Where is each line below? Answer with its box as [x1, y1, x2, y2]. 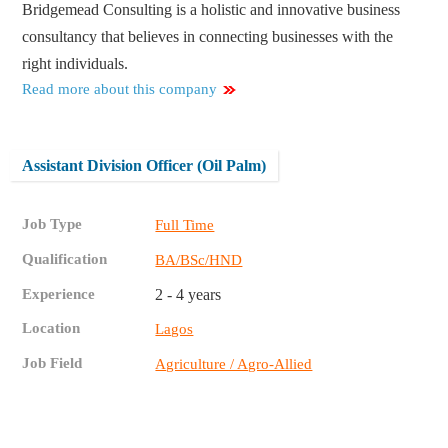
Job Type [22, 216, 83, 233]
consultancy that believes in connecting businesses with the [22, 28, 394, 46]
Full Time [155, 217, 215, 234]
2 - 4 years [155, 286, 222, 304]
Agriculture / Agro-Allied [155, 356, 313, 373]
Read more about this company [22, 81, 218, 98]
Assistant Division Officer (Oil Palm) [22, 157, 267, 175]
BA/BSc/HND [155, 252, 243, 269]
